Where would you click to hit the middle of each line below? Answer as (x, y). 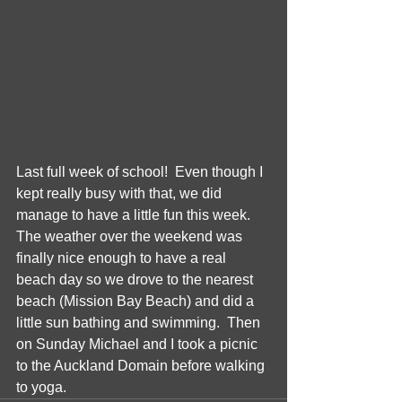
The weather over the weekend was (131, 237)
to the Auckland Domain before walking (142, 366)
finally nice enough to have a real (123, 258)
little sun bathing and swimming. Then (140, 323)
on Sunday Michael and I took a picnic (139, 345)
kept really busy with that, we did (121, 194)
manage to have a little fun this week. (137, 215)
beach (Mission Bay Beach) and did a (137, 301)
